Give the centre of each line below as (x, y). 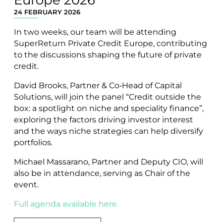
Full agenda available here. (66, 204)
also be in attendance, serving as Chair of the (102, 173)
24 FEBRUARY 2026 (47, 12)
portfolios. (33, 142)
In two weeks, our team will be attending (95, 32)
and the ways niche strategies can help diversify (109, 131)
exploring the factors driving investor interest (104, 119)
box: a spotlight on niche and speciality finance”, (109, 108)
